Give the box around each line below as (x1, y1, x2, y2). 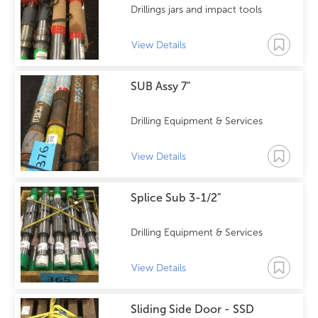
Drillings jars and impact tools (130, 4, 262, 16)
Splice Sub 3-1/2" (130, 191, 221, 204)
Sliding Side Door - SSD (130, 302, 254, 316)
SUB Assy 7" (130, 79, 190, 93)
